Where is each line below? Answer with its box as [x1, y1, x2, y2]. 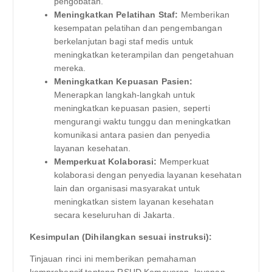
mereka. [53, 63, 86, 73]
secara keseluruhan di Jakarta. [53, 210, 175, 220]
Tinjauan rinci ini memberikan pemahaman [29, 254, 196, 264]
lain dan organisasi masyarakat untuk [53, 183, 200, 194]
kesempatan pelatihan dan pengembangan [53, 23, 222, 33]
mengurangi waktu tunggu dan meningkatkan [53, 117, 231, 127]
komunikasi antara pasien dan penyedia [53, 130, 210, 140]
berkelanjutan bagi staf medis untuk [53, 36, 194, 47]
